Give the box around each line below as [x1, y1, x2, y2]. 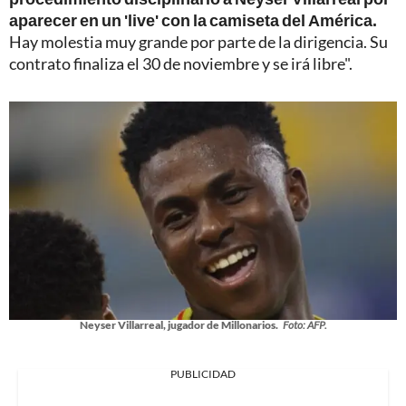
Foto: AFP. [282, 318, 327, 333]
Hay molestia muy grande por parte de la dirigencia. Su [9, 32, 388, 53]
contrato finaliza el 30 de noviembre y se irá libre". [9, 53, 353, 74]
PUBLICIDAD [170, 367, 236, 382]
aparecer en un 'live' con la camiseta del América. [9, 10, 377, 31]
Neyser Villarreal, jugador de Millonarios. [79, 318, 278, 333]
